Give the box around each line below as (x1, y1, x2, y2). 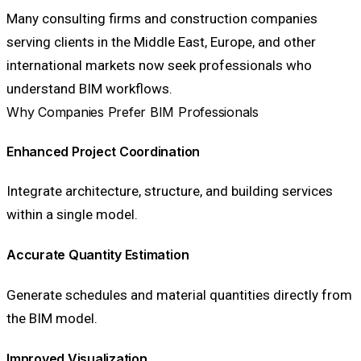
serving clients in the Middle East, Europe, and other (6, 33, 316, 50)
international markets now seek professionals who (6, 56, 312, 73)
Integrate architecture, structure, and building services (6, 183, 333, 200)
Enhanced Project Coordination (6, 143, 201, 160)
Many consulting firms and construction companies (6, 10, 317, 27)
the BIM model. (6, 309, 98, 326)
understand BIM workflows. (6, 80, 172, 97)
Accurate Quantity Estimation (6, 247, 189, 263)
